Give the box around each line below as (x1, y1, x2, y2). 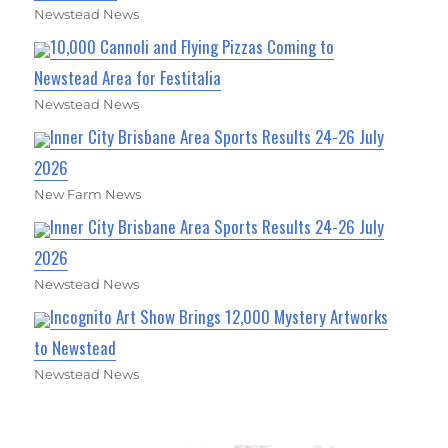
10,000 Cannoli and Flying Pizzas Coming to (50, 34, 335, 60)
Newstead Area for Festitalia (34, 65, 222, 91)
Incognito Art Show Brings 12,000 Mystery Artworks (50, 304, 389, 330)
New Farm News (34, 186, 142, 203)
